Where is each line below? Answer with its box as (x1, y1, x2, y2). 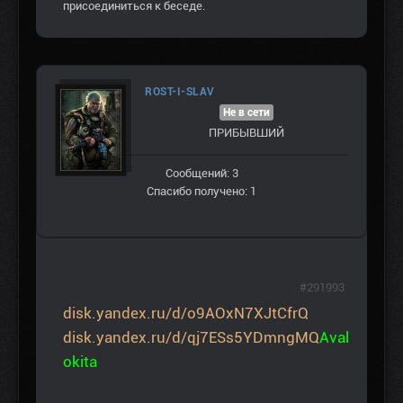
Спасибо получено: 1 (147, 184, 256, 199)
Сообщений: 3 (165, 166, 238, 181)
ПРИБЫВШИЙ (209, 126, 284, 140)
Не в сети (223, 106, 270, 120)
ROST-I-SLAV (145, 85, 215, 99)
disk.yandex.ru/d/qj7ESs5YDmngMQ (63, 328, 319, 347)
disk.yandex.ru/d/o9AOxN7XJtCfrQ (63, 304, 309, 323)
